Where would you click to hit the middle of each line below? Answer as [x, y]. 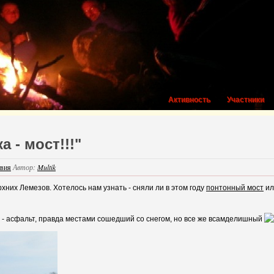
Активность [189, 100]
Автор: [25, 167]
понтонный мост [235, 188]
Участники [246, 100]
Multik [46, 167]
